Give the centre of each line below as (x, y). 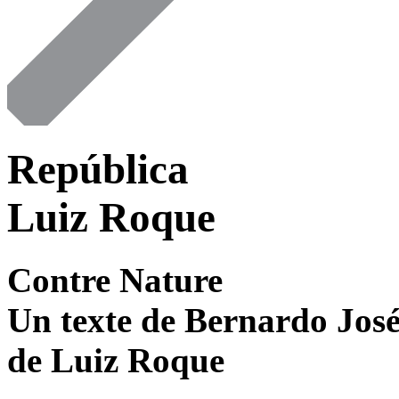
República (98, 169)
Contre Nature (115, 281)
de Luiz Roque (116, 361)
